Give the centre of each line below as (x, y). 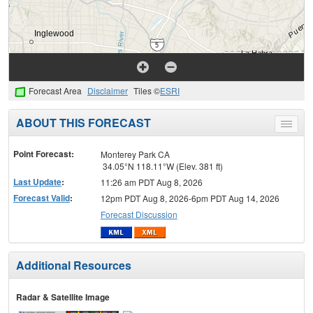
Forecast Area (55, 91)
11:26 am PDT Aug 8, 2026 (151, 182)
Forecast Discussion (139, 214)
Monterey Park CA (135, 154)
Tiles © (147, 91)
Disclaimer (108, 91)
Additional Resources (74, 265)
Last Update (37, 182)
